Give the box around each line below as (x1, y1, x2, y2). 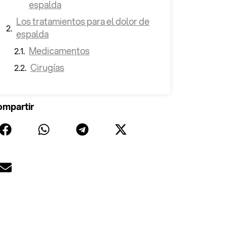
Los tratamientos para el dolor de (16, 15, 149, 28)
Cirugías (30, 61, 64, 74)
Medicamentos (28, 44, 90, 57)
